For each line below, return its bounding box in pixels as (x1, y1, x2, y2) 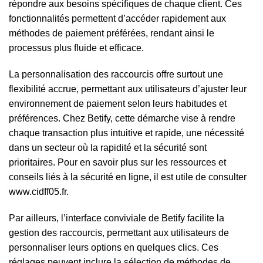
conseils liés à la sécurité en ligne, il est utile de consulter (9, 172, 247, 182)
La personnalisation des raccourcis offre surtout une (9, 69, 223, 79)
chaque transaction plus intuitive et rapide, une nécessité (9, 128, 244, 138)
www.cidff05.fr (9, 187, 66, 197)
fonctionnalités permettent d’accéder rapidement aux (9, 14, 226, 23)
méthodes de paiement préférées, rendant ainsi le (9, 28, 214, 38)
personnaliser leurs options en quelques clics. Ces (9, 242, 218, 252)
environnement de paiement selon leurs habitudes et (9, 99, 227, 109)
